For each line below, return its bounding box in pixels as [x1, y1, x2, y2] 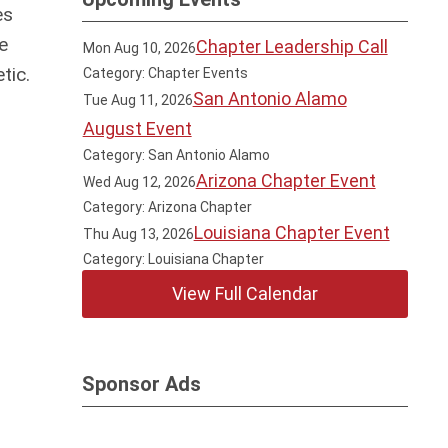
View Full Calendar [172, 283, 319, 304]
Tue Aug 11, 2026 [82, 92, 193, 108]
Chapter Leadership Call [195, 36, 388, 57]
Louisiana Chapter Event [193, 222, 390, 243]
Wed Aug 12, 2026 [82, 174, 196, 190]
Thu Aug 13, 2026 [82, 226, 194, 242]
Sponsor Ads [82, 372, 202, 396]
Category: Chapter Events [82, 65, 248, 81]
